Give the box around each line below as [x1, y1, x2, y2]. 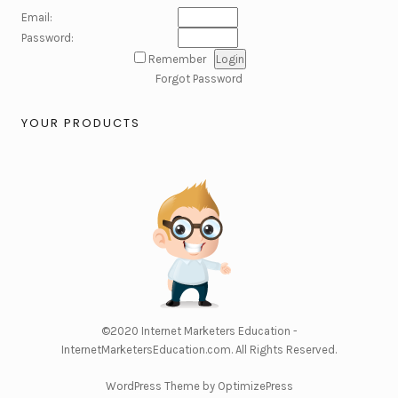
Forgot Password [155, 72, 243, 85]
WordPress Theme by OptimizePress [105, 379, 293, 393]
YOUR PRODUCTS [21, 114, 140, 131]
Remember [146, 52, 214, 66]
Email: [21, 11, 52, 24]
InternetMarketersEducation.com [61, 343, 231, 356]
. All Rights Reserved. [231, 343, 337, 356]
